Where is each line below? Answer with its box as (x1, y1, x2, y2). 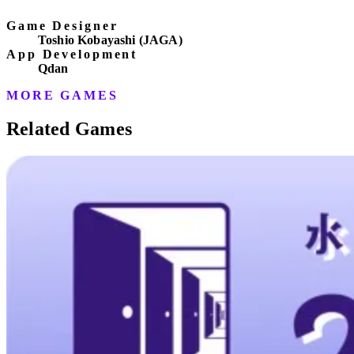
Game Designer (6, 19, 119, 33)
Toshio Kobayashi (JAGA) (38, 33, 183, 47)
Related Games (6, 118, 133, 139)
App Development (6, 47, 138, 62)
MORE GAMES (6, 88, 119, 103)
